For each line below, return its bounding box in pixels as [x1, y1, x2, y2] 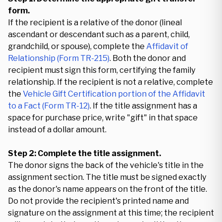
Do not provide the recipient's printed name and [8, 196, 189, 206]
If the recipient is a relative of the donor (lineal [8, 18, 182, 27]
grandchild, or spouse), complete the [8, 42, 146, 51]
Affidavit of [146, 42, 188, 51]
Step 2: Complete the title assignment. [8, 149, 161, 158]
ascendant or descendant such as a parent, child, [8, 30, 190, 39]
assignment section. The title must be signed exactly [8, 172, 206, 182]
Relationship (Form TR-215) [8, 54, 110, 63]
